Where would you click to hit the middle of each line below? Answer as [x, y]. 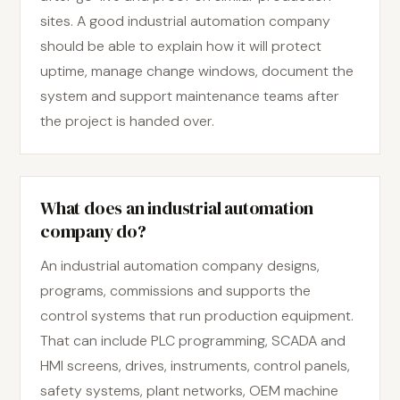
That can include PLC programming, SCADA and [193, 341]
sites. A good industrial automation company [185, 21]
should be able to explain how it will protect [181, 46]
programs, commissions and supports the [175, 291]
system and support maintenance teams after [190, 96]
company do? [93, 231]
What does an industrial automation [177, 208]
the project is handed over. [127, 121]
